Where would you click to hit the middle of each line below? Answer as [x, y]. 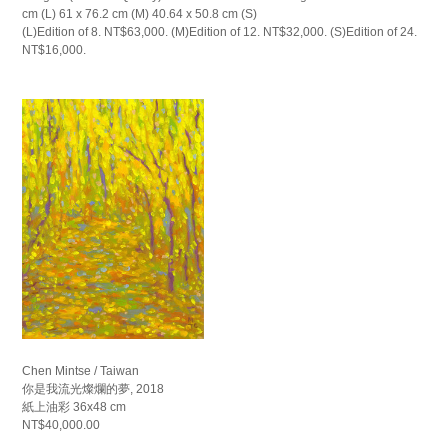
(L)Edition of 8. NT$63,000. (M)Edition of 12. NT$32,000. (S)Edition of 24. [220, 32]
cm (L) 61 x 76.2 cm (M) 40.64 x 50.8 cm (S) [140, 14]
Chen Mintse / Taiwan [81, 371]
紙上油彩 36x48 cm [74, 407]
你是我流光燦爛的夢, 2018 [93, 389]
